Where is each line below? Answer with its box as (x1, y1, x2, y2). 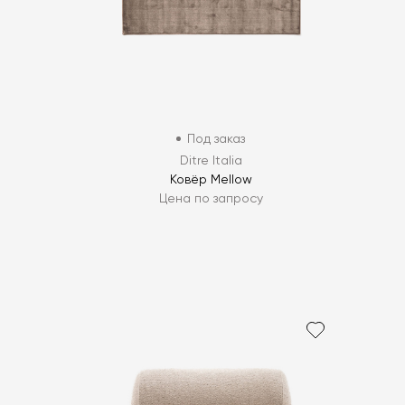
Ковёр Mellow (169, 173, 252, 186)
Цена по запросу (158, 192, 263, 205)
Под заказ (187, 132, 246, 146)
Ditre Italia (179, 154, 242, 167)
